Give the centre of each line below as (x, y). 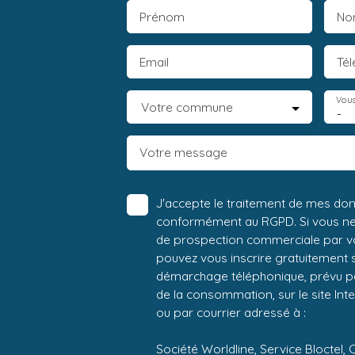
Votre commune (187, 107)
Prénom (162, 17)
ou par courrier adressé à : (231, 313)
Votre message (183, 153)
